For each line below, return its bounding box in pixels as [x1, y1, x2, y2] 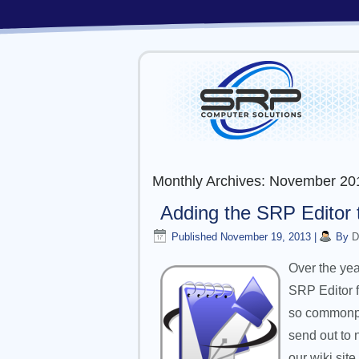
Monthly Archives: [152, 173, 269, 189]
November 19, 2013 [220, 230, 311, 243]
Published [171, 230, 217, 243]
